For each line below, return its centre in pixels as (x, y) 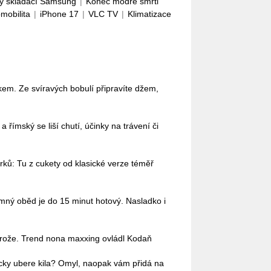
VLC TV (103, 14)
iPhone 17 (59, 14)
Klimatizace (149, 14)
